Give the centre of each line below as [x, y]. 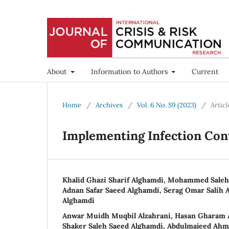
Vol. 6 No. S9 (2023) [167, 105]
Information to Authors [130, 71]
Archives [109, 105]
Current [205, 71]
